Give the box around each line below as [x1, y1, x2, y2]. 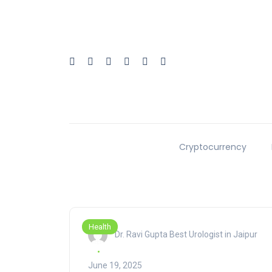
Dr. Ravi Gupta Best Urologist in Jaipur [115, 229, 257, 239]
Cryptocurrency [178, 141, 246, 154]
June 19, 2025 [88, 260, 142, 271]
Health [89, 222, 111, 232]
